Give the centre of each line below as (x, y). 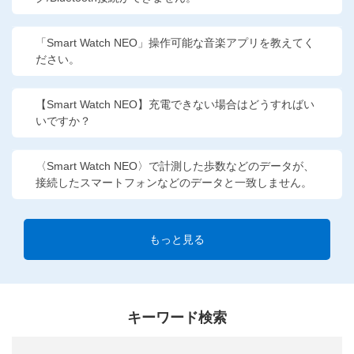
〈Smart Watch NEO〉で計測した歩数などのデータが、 (175, 166)
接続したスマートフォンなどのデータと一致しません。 (174, 183)
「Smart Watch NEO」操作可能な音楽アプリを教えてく (175, 43)
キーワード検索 (177, 317)
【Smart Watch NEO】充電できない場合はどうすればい (175, 104)
